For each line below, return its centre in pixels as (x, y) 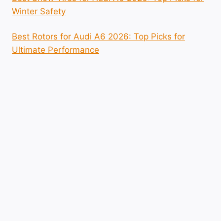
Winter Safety (39, 11)
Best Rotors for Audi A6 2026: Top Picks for (98, 36)
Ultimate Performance (55, 50)
